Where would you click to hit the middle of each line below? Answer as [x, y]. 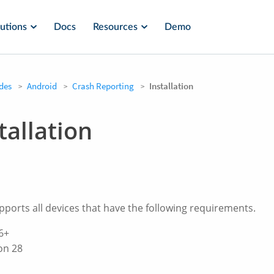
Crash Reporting [103, 86]
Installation [171, 86]
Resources [115, 27]
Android [42, 86]
